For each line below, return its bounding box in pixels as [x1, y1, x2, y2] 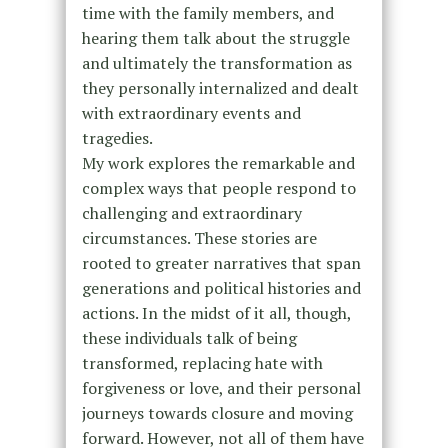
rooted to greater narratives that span [81, 252, 361, 274]
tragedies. [81, 127, 153, 149]
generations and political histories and [81, 277, 361, 299]
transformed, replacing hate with [81, 352, 323, 374]
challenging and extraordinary [81, 202, 302, 224]
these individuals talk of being [81, 327, 297, 349]
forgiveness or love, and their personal [81, 377, 361, 399]
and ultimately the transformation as [81, 52, 352, 74]
